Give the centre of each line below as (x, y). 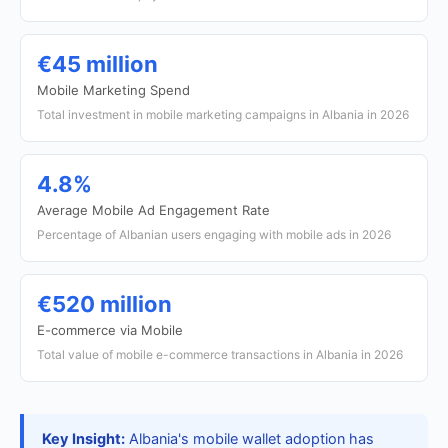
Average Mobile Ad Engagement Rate (153, 210)
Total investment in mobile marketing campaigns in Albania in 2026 (223, 114)
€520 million (104, 304)
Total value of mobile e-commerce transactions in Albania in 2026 (220, 354)
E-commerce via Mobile (110, 330)
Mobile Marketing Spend (113, 90)
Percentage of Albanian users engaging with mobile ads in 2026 (214, 234)
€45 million (97, 64)
